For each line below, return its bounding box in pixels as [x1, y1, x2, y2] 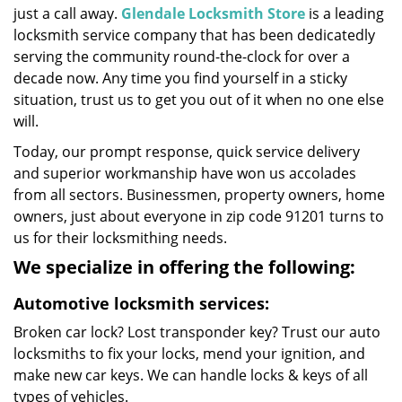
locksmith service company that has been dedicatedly [13, 25, 375, 45]
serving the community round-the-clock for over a [13, 47, 350, 66]
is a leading [305, 4, 384, 23]
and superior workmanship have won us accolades [13, 163, 356, 183]
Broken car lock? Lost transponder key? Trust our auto [13, 322, 380, 342]
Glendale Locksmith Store [121, 4, 305, 23]
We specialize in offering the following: [13, 255, 355, 279]
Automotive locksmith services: [13, 293, 269, 314]
